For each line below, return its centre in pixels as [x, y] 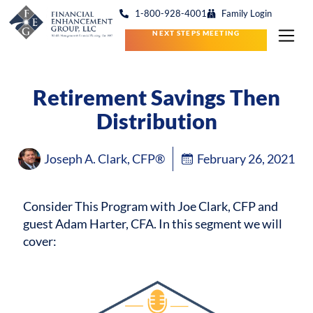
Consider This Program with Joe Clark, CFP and [151, 206]
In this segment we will [220, 224]
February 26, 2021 [246, 159]
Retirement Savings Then [156, 97]
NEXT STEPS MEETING [196, 33]
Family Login [247, 13]
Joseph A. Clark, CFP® [104, 159]
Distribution [156, 121]
